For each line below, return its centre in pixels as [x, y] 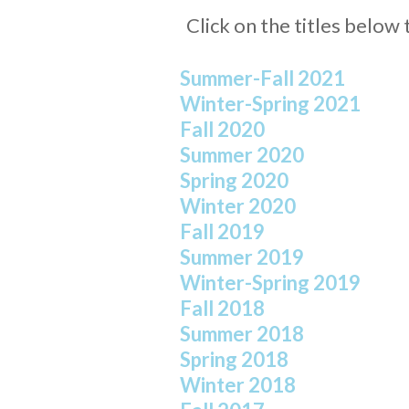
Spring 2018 [234, 360]
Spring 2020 [234, 181]
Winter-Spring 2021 [270, 104]
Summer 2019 [242, 257]
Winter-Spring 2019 [270, 283]
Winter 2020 [238, 206]
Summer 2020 [242, 155]
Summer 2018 [242, 334]
